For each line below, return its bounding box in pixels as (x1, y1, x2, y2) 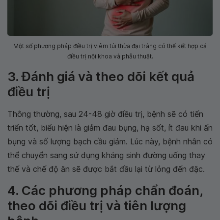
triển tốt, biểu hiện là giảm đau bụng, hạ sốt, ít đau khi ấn (7, 122, 213, 133)
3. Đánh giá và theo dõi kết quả (7, 68, 194, 84)
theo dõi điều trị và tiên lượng (7, 197, 186, 213)
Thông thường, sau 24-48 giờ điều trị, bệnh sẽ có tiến (7, 109, 203, 119)
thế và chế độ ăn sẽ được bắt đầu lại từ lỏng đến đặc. (7, 164, 205, 174)
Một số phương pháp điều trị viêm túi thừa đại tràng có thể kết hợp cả (13, 42, 207, 50)
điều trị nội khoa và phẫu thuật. (67, 52, 153, 60)
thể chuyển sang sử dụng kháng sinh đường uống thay (7, 150, 205, 160)
